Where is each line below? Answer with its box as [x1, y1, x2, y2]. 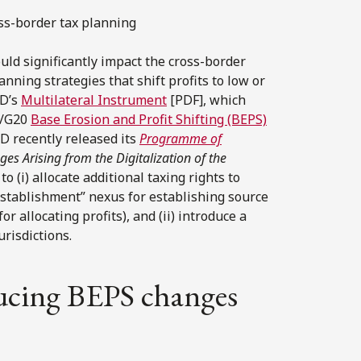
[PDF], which [167, 90, 246, 109]
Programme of [139, 129, 222, 147]
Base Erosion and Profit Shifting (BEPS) [31, 110, 267, 128]
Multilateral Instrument [21, 90, 167, 109]
